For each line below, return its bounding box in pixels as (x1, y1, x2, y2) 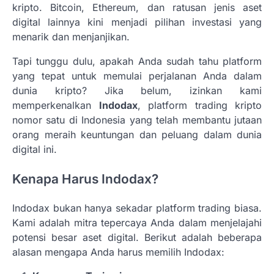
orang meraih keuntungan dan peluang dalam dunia (12, 128, 262, 141)
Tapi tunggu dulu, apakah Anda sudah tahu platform (12, 54, 262, 67)
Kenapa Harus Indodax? (12, 171, 158, 187)
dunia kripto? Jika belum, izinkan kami (12, 84, 262, 97)
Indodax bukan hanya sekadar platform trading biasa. (12, 202, 262, 215)
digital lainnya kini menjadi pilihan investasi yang (12, 15, 262, 28)
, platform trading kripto (137, 98, 262, 111)
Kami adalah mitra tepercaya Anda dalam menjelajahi (12, 217, 262, 229)
